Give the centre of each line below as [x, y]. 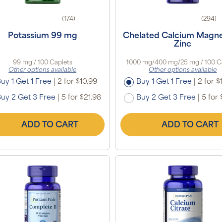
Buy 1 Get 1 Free [164, 82]
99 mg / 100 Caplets [42, 63]
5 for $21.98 [81, 98]
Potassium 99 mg [42, 36]
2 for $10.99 [77, 82]
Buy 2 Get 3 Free [166, 98]
